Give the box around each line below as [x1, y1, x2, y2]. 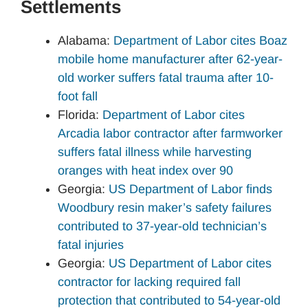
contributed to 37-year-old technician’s [58, 219, 267, 233]
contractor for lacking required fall [58, 274, 241, 289]
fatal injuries [58, 237, 124, 252]
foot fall [58, 89, 98, 103]
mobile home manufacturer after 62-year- [58, 52, 283, 66]
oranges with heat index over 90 [58, 163, 233, 177]
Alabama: [58, 33, 113, 47]
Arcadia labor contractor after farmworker [58, 126, 283, 140]
